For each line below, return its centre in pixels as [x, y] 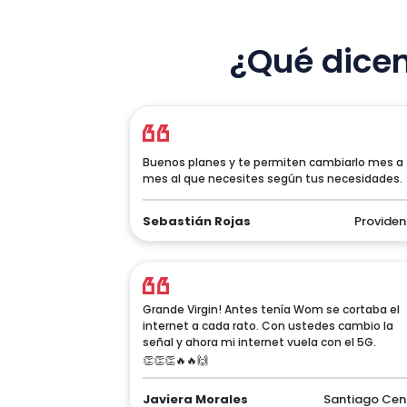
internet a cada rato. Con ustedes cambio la [268, 326]
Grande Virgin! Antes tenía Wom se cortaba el [271, 309]
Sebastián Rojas [197, 221]
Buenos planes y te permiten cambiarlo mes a [273, 162]
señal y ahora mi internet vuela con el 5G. [259, 342]
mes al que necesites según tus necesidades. [273, 179]
